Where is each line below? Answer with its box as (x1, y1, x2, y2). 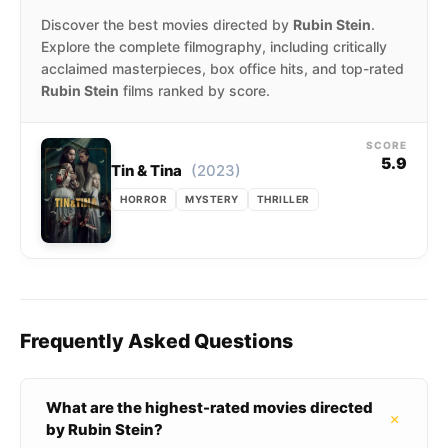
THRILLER (256, 193, 310, 205)
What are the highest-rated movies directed (46, 398, 373, 417)
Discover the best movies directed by (41, 16, 293, 33)
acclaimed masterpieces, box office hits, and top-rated (41, 60, 404, 77)
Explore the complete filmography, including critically (41, 38, 387, 55)
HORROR (120, 193, 167, 205)
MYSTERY (185, 193, 239, 205)
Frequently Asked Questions (20, 329, 293, 353)
